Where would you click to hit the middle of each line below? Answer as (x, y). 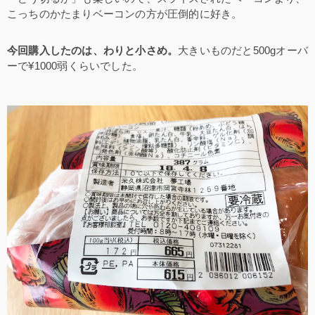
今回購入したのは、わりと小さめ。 (93, 50)
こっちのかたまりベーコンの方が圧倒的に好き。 (125, 13)
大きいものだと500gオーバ (243, 50)
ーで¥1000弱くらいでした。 (75, 65)
